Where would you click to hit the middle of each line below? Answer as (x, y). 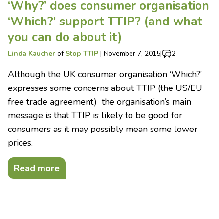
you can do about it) (65, 37)
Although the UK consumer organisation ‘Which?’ (105, 75)
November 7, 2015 (132, 54)
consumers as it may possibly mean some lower (103, 129)
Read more (37, 168)
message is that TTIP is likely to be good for (95, 116)
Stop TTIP (82, 54)
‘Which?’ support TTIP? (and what (105, 22)
